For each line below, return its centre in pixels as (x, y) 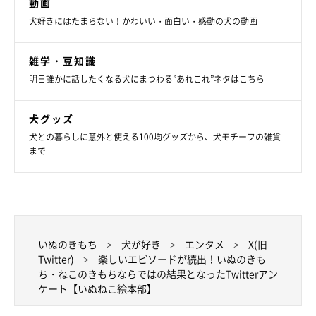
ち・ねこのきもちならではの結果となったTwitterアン (158, 274)
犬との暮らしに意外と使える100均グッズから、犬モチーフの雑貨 (155, 137)
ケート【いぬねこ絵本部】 (97, 289)
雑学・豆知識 (63, 61)
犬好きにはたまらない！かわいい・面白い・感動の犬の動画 (143, 22)
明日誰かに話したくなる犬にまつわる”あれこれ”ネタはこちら (147, 79)
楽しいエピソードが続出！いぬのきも (182, 259)
